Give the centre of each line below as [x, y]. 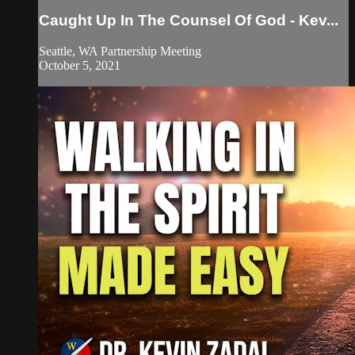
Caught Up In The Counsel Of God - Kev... [189, 20]
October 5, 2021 [80, 65]
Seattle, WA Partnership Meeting [120, 51]
